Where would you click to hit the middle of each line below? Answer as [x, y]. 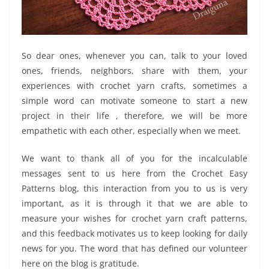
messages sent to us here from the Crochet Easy [134, 174]
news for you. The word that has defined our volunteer [134, 249]
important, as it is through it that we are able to [134, 204]
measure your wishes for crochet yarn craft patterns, [134, 219]
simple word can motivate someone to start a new [134, 101]
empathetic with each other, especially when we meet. [131, 131]
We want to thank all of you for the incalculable [134, 159]
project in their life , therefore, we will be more [134, 116]
